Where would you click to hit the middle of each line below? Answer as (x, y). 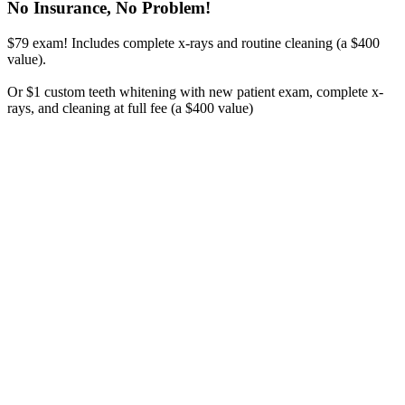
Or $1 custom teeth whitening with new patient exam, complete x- (195, 92)
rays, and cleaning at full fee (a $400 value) (130, 108)
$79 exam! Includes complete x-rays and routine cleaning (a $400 (193, 43)
